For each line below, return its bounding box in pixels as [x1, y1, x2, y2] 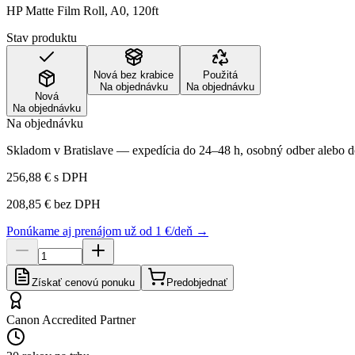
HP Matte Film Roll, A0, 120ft [6, 3, 158, 17]
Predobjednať [166, 276, 227, 288]
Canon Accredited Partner [6, 312, 136, 326]
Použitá [203, 68, 238, 81]
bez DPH [51, 197, 101, 211]
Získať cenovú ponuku [32, 276, 135, 288]
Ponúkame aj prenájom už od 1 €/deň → [6, 223, 208, 238]
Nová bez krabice [94, 68, 174, 81]
